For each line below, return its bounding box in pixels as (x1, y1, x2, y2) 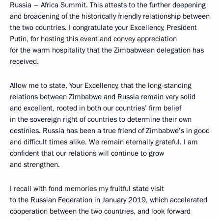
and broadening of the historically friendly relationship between (10, 11, 210, 21)
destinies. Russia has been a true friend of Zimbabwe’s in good (10, 126, 210, 136)
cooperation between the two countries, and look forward (10, 206, 191, 216)
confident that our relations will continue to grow (10, 148, 164, 158)
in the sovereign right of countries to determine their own (10, 114, 192, 124)
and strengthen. (10, 160, 60, 169)
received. (10, 56, 39, 66)
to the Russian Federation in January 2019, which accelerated (10, 195, 207, 205)
